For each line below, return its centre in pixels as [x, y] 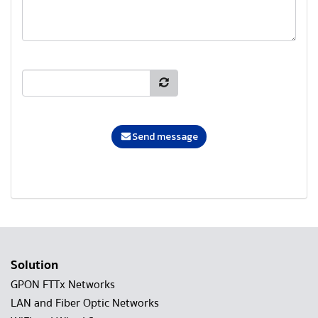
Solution [34, 265]
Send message [165, 137]
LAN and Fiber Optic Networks [85, 303]
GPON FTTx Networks [63, 285]
